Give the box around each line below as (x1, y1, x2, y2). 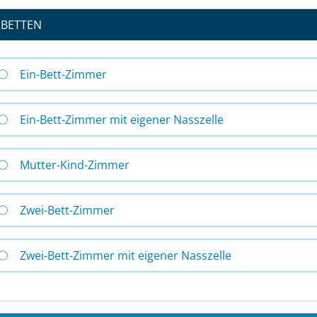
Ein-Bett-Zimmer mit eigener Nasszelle (20, 112, 224, 127)
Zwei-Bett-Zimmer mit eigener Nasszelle (20, 248, 231, 263)
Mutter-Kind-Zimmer (20, 157, 129, 173)
